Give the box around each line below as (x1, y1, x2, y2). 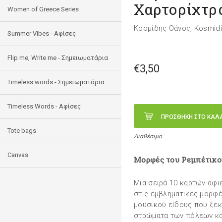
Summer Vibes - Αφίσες (7, 30, 76, 37)
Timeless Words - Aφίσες (7, 103, 81, 110)
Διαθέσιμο (134, 133, 162, 140)
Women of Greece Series (7, 5, 79, 13)
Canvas (7, 151, 28, 159)
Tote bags (7, 127, 36, 134)
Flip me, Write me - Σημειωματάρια (7, 54, 108, 61)
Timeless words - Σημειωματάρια (7, 78, 105, 86)
